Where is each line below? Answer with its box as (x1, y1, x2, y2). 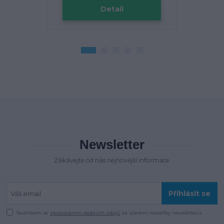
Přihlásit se (168, 188, 210, 198)
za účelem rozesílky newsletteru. (120, 210, 203, 215)
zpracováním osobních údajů (50, 210, 120, 215)
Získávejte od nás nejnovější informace (54, 156, 170, 164)
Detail (100, 4, 123, 14)
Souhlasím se (16, 210, 50, 215)
